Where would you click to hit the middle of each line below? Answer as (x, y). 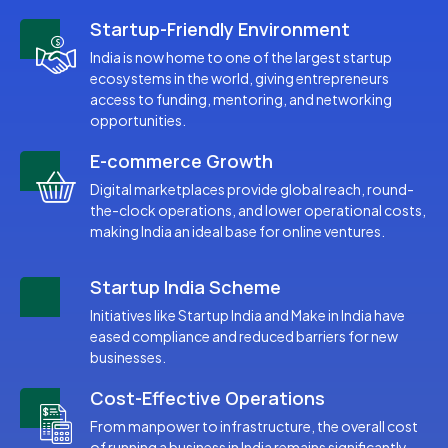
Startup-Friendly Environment (220, 28)
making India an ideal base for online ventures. (237, 230)
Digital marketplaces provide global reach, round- (252, 188)
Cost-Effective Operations (207, 397)
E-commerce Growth (181, 160)
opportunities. (138, 119)
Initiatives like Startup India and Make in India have (247, 314)
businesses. (128, 356)
